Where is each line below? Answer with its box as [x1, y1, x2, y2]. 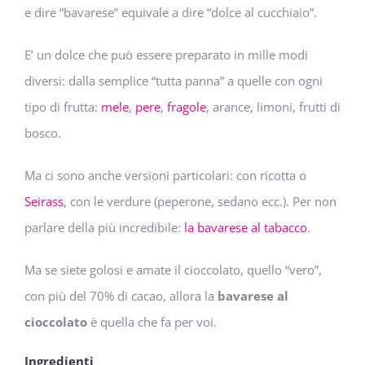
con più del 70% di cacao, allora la [24, 288, 218, 305]
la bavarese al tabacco [184, 219, 307, 236]
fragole [167, 99, 206, 116]
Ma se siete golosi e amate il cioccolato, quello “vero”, [24, 262, 322, 279]
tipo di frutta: [24, 99, 101, 116]
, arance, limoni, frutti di [206, 99, 341, 116]
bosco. [24, 125, 61, 142]
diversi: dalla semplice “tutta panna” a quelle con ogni [24, 73, 323, 90]
